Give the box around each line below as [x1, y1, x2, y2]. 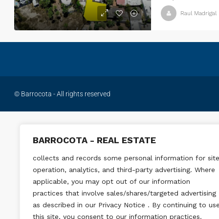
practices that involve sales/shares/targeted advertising [33, 189, 216, 197]
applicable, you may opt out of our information [33, 177, 190, 185]
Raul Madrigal [180, 10, 217, 17]
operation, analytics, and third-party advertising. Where [33, 166, 215, 174]
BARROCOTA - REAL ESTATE [33, 135, 156, 145]
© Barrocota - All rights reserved [14, 90, 110, 98]
